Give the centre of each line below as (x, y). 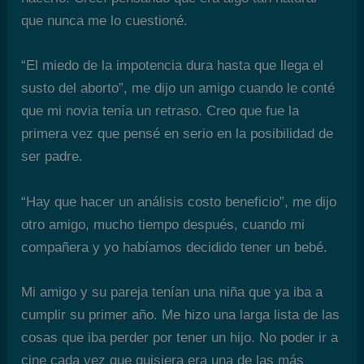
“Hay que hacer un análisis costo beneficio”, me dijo (179, 201)
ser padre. (52, 157)
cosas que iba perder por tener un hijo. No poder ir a (180, 337)
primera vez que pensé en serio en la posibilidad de (178, 134)
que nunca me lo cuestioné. (105, 21)
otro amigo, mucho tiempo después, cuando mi (163, 224)
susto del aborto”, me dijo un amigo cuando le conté (178, 89)
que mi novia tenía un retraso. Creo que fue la (160, 111)
